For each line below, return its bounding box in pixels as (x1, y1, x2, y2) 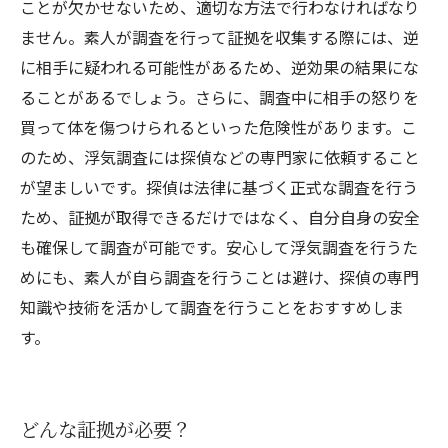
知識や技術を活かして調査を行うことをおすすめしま (20, 295, 404, 319)
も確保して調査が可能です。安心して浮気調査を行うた (20, 235, 418, 259)
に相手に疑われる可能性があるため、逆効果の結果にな (20, 55, 419, 79)
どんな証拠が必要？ (20, 415, 191, 443)
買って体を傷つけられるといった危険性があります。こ (20, 115, 417, 139)
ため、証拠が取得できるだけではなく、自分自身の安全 (20, 205, 420, 229)
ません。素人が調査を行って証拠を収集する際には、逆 (20, 25, 419, 49)
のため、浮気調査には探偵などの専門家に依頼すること (20, 145, 420, 169)
